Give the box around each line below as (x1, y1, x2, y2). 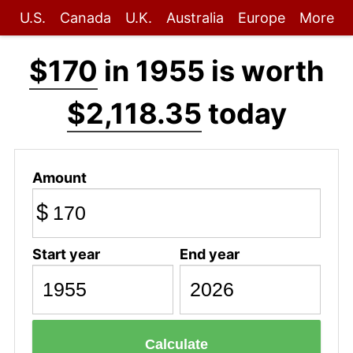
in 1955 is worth (98, 54, 324, 88)
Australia (165, 9, 224, 26)
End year (179, 245, 240, 262)
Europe (237, 9, 285, 26)
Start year (32, 245, 100, 262)
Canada (59, 9, 111, 26)
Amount (32, 169, 87, 186)
